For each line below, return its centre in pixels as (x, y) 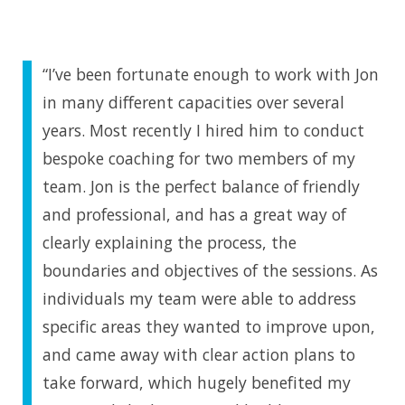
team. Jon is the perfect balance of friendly (201, 186)
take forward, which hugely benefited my (197, 382)
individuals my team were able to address (199, 298)
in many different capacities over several (193, 102)
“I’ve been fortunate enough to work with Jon (211, 74)
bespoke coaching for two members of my (199, 158)
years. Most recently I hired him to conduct (203, 130)
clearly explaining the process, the (170, 242)
